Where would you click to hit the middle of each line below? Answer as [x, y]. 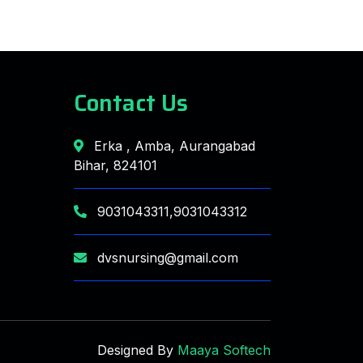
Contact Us [131, 103]
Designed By [135, 350]
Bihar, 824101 [115, 165]
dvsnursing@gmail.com [166, 258]
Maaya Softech [222, 350]
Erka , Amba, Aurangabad [173, 146]
